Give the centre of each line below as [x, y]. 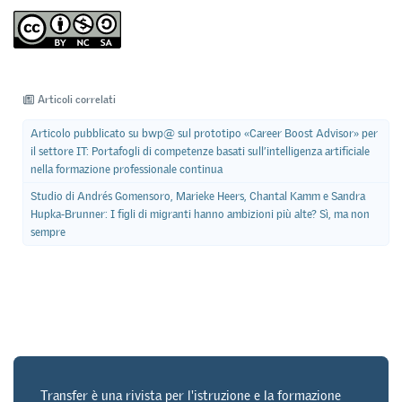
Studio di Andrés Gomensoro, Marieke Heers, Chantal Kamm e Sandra [197, 196]
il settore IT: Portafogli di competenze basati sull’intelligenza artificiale [200, 151]
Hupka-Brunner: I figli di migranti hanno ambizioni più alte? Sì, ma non [200, 214]
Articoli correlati [77, 100]
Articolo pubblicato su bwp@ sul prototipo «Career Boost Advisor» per [204, 133]
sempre [48, 232]
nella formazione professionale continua [126, 169]
